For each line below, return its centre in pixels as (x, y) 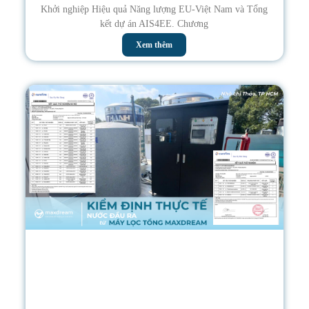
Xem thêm (154, 44)
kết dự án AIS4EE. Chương (154, 23)
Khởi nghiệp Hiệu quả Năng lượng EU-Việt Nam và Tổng (154, 9)
